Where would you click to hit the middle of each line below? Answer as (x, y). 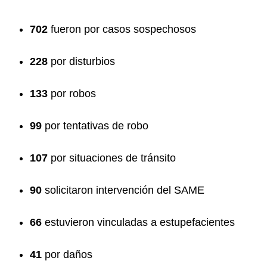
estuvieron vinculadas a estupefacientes (138, 222)
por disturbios (81, 61)
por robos (72, 93)
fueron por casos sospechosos (122, 29)
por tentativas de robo (95, 125)
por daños (67, 254)
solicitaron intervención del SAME (123, 190)
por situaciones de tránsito (112, 158)
